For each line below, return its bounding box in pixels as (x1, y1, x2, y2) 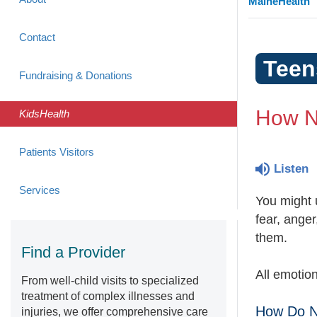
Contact (19, 31, 55, 43)
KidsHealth (19, 108, 69, 120)
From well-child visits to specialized (21, 275, 199, 287)
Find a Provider (21, 243, 125, 261)
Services (19, 184, 60, 196)
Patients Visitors (19, 146, 94, 158)
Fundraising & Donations (19, 69, 132, 81)
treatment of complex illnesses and (21, 290, 195, 302)
